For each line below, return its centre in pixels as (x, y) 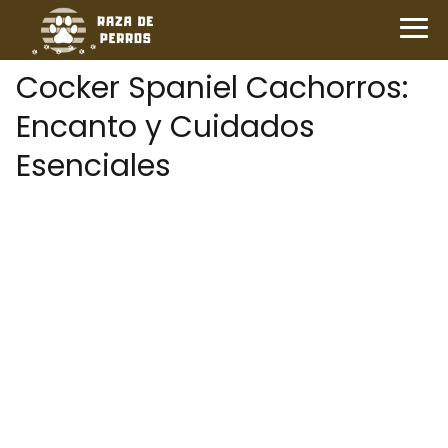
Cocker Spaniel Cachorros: (212, 88)
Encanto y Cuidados (165, 127)
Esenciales (93, 166)
